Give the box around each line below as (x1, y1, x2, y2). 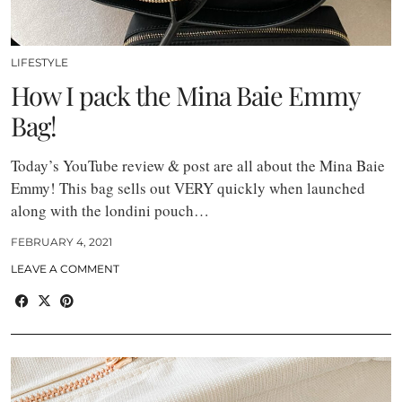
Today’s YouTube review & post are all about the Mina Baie (11, 154, 385, 176)
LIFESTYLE (11, 55, 68, 69)
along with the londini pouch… (11, 199, 209, 221)
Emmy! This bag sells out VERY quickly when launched (11, 177, 365, 198)
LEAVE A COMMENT (11, 261, 119, 275)
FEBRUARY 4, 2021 (11, 234, 112, 249)
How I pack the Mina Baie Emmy (11, 77, 360, 112)
